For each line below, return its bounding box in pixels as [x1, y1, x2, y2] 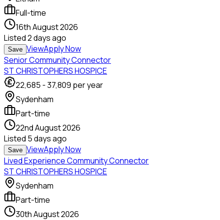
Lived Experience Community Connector [4, 155, 149, 166]
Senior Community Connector [4, 55, 111, 66]
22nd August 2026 [16, 122, 81, 134]
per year [73, 80, 103, 91]
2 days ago [27, 32, 66, 44]
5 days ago [27, 133, 67, 144]
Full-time [16, 7, 46, 19]
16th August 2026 [16, 22, 78, 33]
